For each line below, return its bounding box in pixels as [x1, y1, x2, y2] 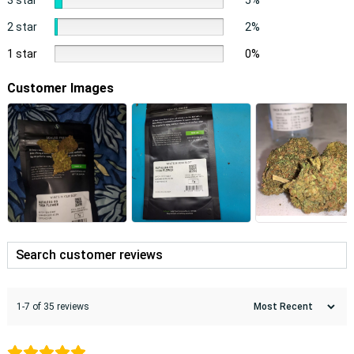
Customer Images [6, 80, 114, 96]
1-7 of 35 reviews [16, 300, 89, 312]
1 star [6, 47, 37, 60]
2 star [6, 20, 37, 33]
